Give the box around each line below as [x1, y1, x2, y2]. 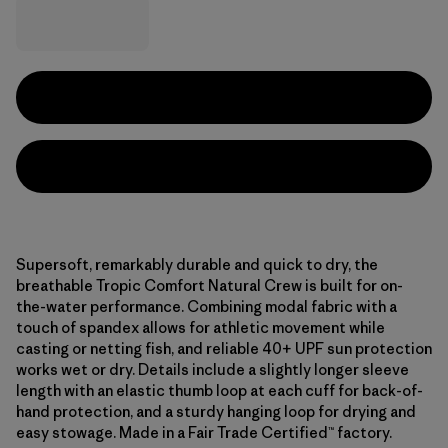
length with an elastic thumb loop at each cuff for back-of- [16, 381, 423, 400]
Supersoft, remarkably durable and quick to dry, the [16, 255, 378, 274]
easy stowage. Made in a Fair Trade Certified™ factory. [16, 423, 392, 442]
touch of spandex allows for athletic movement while [16, 318, 385, 337]
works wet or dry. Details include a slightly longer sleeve [16, 360, 409, 379]
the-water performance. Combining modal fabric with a [16, 297, 397, 316]
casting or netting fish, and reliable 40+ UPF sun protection [16, 339, 432, 358]
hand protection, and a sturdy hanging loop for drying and [16, 402, 416, 421]
